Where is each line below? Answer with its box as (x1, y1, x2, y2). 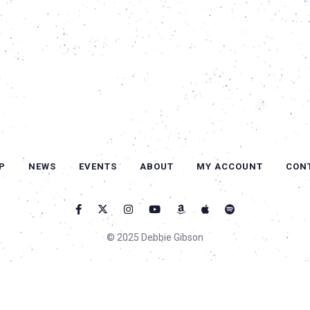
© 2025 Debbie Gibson (107, 232, 203, 243)
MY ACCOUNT (196, 161, 263, 172)
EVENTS (78, 161, 117, 172)
